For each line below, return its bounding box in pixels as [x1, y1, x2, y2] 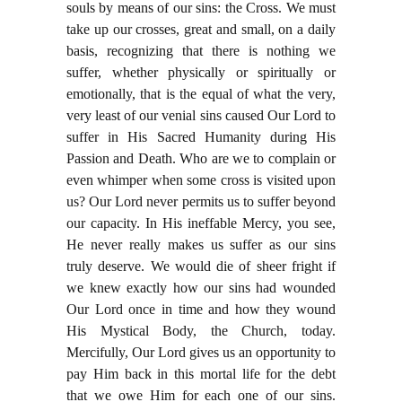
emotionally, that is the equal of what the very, [66, 86, 336, 102]
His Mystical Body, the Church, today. [66, 323, 336, 339]
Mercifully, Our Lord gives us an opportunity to [66, 345, 336, 361]
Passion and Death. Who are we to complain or [66, 151, 336, 167]
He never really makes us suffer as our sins [66, 237, 336, 253]
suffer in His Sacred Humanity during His [66, 129, 336, 145]
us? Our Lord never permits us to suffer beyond [66, 194, 336, 210]
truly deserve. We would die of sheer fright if [66, 258, 336, 275]
